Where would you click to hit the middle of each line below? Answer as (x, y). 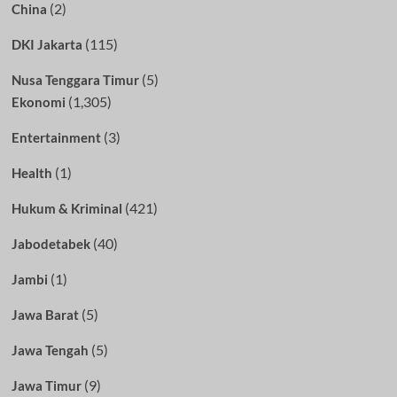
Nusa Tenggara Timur (75, 79)
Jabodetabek (51, 243)
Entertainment (56, 137)
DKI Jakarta (47, 44)
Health (31, 172)
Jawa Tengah (50, 350)
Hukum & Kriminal (66, 208)
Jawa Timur (46, 385)
